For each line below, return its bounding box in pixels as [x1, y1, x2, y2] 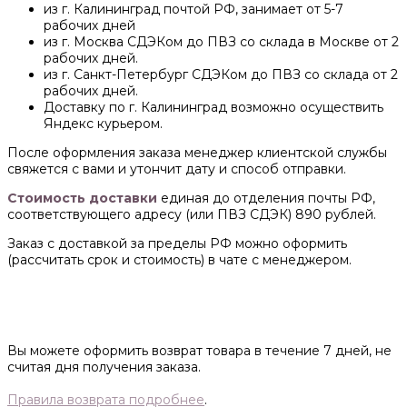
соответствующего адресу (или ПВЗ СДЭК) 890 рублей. [7, 206, 376, 223]
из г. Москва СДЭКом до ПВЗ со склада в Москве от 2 [44, 34, 399, 51]
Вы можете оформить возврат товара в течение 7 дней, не [7, 342, 392, 360]
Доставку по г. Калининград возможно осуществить [44, 99, 383, 116]
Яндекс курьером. [44, 115, 163, 133]
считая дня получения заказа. [7, 359, 201, 376]
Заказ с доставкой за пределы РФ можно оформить [7, 235, 347, 253]
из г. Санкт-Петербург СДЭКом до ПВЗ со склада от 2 [44, 66, 398, 84]
